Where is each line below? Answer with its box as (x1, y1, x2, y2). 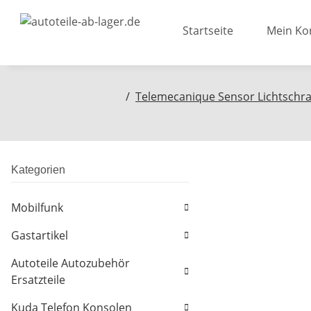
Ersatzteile (11, 272, 65, 288)
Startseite (183, 23, 233, 38)
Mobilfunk (11, 200, 63, 216)
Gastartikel (11, 228, 68, 244)
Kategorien (11, 164, 65, 176)
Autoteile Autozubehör (11, 255, 130, 271)
